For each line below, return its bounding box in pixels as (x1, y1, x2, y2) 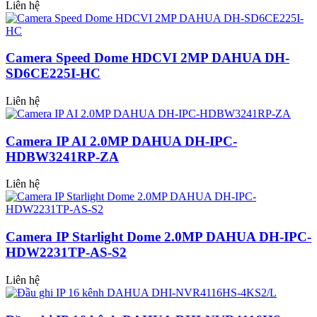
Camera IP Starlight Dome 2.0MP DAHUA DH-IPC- (6, 229, 311, 245)
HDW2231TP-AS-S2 (6, 245, 127, 260)
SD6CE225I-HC (6, 66, 100, 81)
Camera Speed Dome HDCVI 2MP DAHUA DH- (6, 50, 289, 66)
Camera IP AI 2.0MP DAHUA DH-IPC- (6, 133, 237, 149)
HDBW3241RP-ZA (6, 149, 119, 164)
